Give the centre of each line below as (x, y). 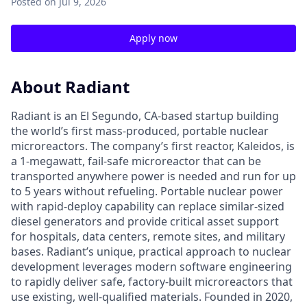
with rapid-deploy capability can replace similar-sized (148, 206)
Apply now (153, 38)
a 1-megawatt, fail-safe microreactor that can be (136, 161)
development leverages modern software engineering (151, 266)
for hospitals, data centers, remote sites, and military (148, 236)
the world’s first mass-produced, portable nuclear (140, 131)
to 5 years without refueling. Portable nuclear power (147, 191)
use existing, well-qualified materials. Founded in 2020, (152, 296)
